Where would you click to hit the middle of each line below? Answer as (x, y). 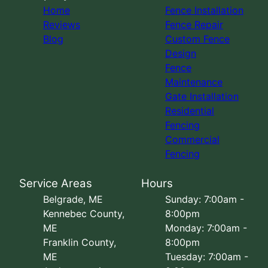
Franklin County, (80, 243)
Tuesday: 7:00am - (207, 257)
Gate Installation (202, 97)
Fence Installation (204, 10)
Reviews (62, 25)
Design (181, 54)
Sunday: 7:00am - (205, 200)
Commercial (192, 140)
